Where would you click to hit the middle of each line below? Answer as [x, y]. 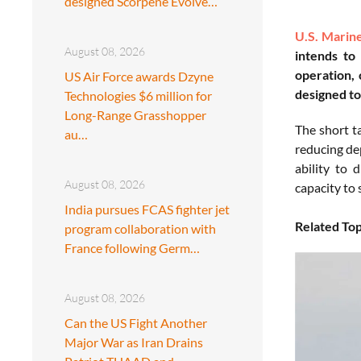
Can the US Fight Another [136, 322]
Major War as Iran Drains [134, 342]
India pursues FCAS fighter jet [147, 209]
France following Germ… [132, 247]
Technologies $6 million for [138, 95]
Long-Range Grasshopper [135, 114]
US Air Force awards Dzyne [139, 76]
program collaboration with [140, 228]
